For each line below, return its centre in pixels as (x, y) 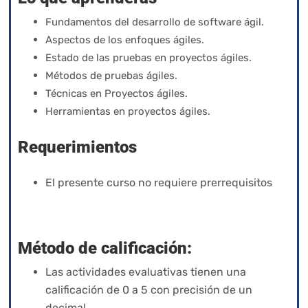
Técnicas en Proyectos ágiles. (118, 93)
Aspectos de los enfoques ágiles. (126, 40)
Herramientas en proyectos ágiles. (128, 111)
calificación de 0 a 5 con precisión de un (149, 289)
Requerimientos (77, 147)
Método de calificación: (105, 248)
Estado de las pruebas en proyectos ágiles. (148, 57)
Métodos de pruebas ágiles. (111, 75)
